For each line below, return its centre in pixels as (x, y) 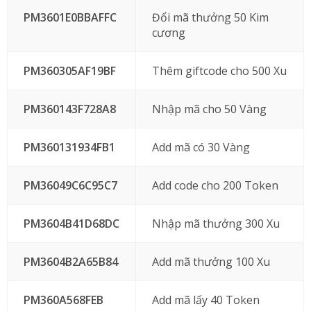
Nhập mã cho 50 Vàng (209, 109)
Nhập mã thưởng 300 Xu (216, 224)
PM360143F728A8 (69, 109)
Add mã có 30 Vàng (201, 147)
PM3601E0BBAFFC (70, 17)
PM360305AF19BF (69, 71)
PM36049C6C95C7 (70, 185)
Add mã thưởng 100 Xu (211, 262)
